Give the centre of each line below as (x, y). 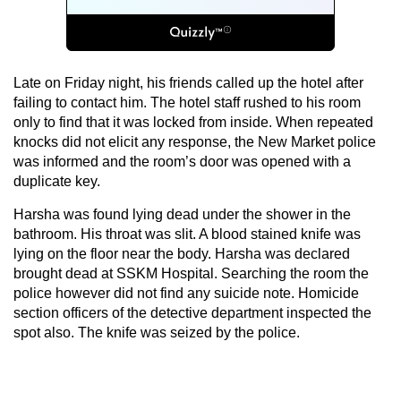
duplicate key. (57, 181)
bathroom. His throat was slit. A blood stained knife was (187, 234)
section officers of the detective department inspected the (192, 312)
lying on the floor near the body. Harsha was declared (182, 253)
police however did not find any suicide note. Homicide (186, 293)
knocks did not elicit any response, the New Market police (195, 141)
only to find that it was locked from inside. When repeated (193, 122)
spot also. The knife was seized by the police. (157, 332)
